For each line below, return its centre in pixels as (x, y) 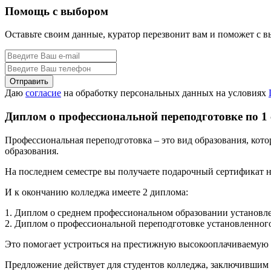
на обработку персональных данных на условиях (165, 93)
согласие (43, 93)
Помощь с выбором (57, 11)
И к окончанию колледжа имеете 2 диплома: (96, 192)
